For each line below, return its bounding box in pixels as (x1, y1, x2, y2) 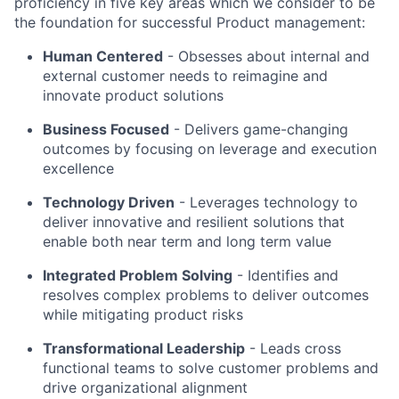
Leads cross (260, 339, 341, 357)
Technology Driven (43, 193, 175, 211)
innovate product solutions (43, 86, 224, 104)
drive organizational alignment (43, 379, 248, 396)
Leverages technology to (190, 193, 358, 211)
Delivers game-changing (184, 120, 348, 138)
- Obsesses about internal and (167, 47, 370, 65)
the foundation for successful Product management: (14, 13, 365, 31)
